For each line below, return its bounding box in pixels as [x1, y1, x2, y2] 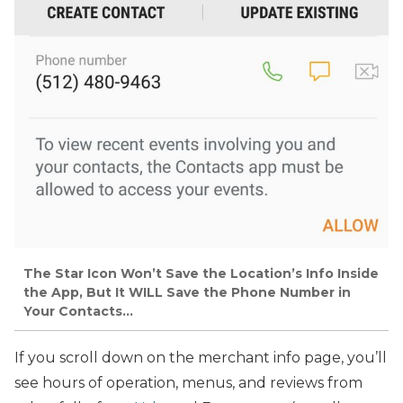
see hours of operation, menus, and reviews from [14, 374, 363, 391]
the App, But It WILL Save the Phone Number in [23, 283, 351, 300]
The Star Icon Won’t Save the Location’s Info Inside [23, 264, 379, 282]
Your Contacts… [23, 302, 133, 319]
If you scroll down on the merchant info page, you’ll [14, 349, 387, 366]
